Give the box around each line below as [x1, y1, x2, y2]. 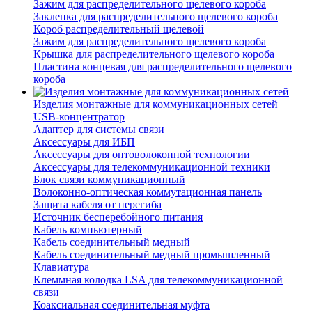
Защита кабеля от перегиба [33, 198, 162, 211]
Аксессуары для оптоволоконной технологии [33, 148, 250, 161]
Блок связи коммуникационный [33, 173, 185, 186]
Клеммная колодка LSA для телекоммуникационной [33, 274, 283, 286]
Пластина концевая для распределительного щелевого [33, 61, 292, 73]
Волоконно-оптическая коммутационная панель [33, 186, 262, 198]
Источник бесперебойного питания [33, 211, 203, 224]
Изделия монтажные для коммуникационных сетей [33, 98, 278, 111]
